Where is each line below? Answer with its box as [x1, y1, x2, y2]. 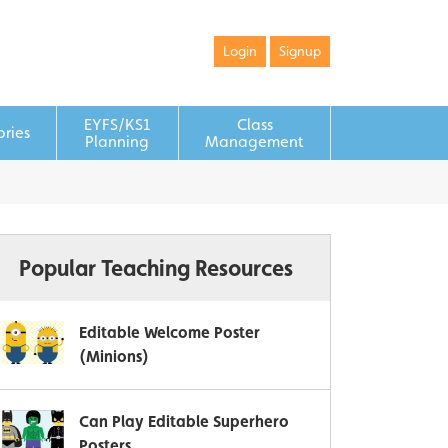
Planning [85, 132, 150, 151]
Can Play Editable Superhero [79, 412, 289, 431]
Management [205, 132, 304, 151]
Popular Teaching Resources [19, 255, 293, 281]
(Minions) [79, 347, 149, 366]
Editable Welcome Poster [79, 323, 260, 342]
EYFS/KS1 [84, 115, 151, 134]
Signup [279, 43, 321, 59]
